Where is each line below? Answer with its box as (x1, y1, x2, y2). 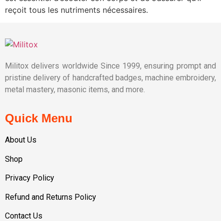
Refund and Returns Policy (5, 192, 96, 202)
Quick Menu (5, 111, 73, 125)
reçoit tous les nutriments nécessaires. (5, 4, 148, 15)
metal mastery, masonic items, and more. (5, 84, 147, 94)
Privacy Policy (5, 173, 54, 183)
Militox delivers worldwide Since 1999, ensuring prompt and (5, 61, 216, 71)
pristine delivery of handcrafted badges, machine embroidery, (5, 73, 216, 82)
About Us (5, 135, 37, 145)
